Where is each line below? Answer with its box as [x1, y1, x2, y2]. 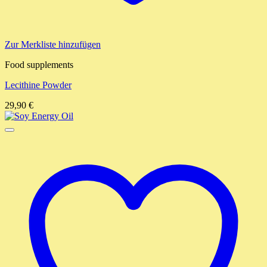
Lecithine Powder [5, 80, 72, 91]
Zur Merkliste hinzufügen [5, 39, 101, 50]
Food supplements [5, 60, 73, 70]
